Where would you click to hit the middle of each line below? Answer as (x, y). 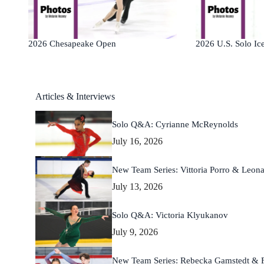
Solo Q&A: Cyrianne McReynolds (175, 125)
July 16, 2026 (137, 141)
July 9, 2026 (135, 232)
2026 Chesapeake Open (72, 44)
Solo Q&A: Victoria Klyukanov (170, 215)
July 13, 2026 (137, 187)
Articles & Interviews (75, 97)
